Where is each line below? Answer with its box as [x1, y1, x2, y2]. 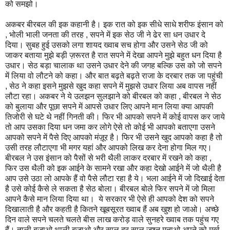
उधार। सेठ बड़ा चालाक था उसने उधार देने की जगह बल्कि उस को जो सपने [5, 61, 222, 70]
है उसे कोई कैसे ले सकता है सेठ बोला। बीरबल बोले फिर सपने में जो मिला [5, 184, 215, 193]
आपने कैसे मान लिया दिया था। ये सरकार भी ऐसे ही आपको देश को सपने [5, 194, 214, 203]
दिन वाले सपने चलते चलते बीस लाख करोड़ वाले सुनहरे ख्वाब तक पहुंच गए [5, 215, 219, 224]
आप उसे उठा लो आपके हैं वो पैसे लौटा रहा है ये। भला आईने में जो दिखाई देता [5, 174, 225, 183]
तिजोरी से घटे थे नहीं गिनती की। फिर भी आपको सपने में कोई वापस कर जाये [5, 112, 225, 121]
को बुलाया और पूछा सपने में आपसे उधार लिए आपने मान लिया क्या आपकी [5, 102, 214, 111]
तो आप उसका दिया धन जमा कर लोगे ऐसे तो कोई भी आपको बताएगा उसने [5, 122, 215, 131]
